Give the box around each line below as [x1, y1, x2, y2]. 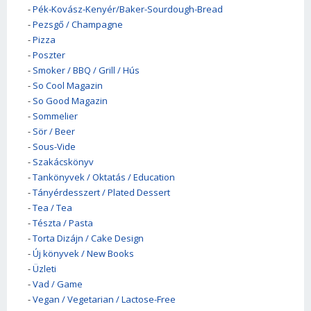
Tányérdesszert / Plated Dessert [33, 186, 170, 199]
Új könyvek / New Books [33, 247, 134, 260]
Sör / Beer [33, 125, 75, 138]
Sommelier [33, 110, 78, 123]
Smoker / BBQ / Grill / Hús [33, 64, 140, 77]
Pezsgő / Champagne [33, 18, 123, 31]
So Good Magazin [33, 94, 108, 108]
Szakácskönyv [33, 155, 94, 169]
